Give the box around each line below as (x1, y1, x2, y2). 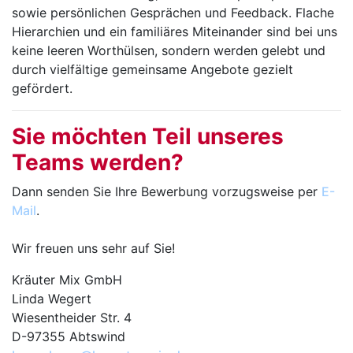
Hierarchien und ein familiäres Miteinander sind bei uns (12, 24, 337, 40)
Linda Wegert (12, 291, 91, 307)
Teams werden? (12, 149, 184, 176)
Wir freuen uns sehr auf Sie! (12, 240, 175, 257)
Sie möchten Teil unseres (12, 123, 284, 150)
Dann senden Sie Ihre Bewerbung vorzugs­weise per (12, 184, 321, 200)
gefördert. (12, 80, 72, 97)
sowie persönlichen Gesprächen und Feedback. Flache (12, 5, 334, 21)
